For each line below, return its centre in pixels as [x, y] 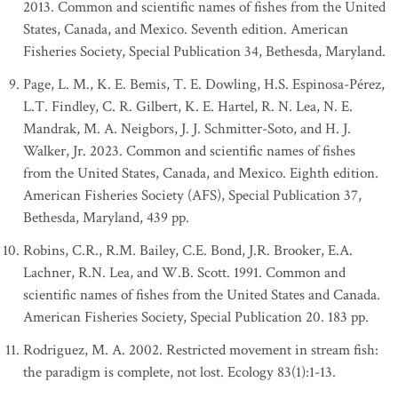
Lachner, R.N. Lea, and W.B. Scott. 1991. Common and [184, 273]
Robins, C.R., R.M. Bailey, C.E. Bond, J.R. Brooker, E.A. [188, 251]
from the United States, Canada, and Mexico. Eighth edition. [201, 173]
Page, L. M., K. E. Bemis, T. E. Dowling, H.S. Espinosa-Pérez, [204, 84]
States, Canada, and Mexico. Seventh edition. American [186, 29]
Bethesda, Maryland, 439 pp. [106, 218]
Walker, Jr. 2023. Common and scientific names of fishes [189, 151]
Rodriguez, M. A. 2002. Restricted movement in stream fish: [201, 350]
